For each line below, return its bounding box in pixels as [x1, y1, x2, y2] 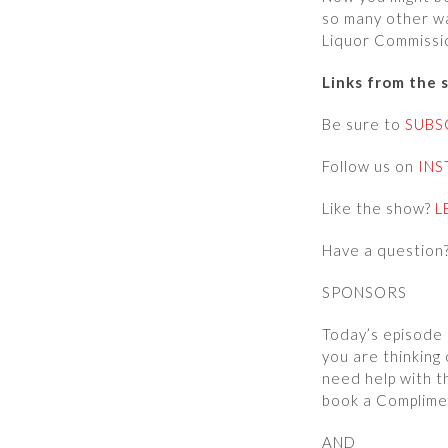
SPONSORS [322, 283, 407, 301]
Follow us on [322, 157, 418, 175]
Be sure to [322, 115, 405, 133]
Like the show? [322, 199, 435, 217]
